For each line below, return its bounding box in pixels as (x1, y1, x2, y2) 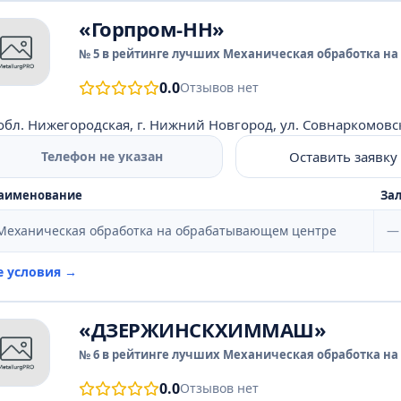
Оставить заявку (289, 147, 398, 166)
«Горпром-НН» (79, 15, 225, 42)
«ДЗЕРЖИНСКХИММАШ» (79, 316, 327, 343)
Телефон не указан (41, 148, 164, 165)
